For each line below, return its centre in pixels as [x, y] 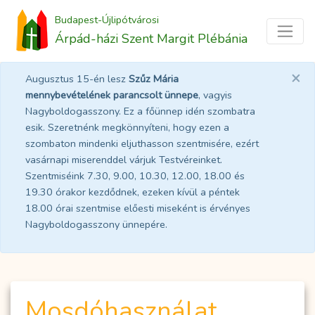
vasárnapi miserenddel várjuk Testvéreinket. [124, 160]
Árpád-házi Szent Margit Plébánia [151, 39]
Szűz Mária [154, 79]
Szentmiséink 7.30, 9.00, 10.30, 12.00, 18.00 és [135, 176]
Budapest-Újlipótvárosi [107, 20]
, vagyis [215, 95]
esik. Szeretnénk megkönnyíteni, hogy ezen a [127, 128]
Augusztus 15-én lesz [77, 79]
